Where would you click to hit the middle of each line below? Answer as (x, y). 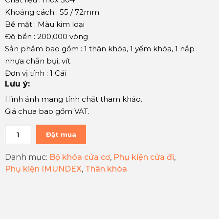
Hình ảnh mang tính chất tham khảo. (74, 99)
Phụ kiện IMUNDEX (43, 169)
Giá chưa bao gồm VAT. (47, 111)
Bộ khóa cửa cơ (80, 157)
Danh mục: (27, 157)
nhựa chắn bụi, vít (38, 61)
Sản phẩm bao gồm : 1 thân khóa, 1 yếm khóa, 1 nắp (100, 49)
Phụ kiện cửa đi (144, 157)
